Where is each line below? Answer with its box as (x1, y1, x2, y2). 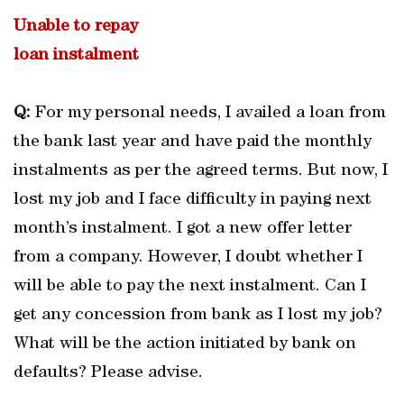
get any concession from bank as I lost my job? (14, 307, 382, 325)
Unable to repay (14, 18, 138, 36)
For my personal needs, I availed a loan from (31, 105, 386, 123)
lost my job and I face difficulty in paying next (14, 191, 372, 209)
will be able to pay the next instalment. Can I (14, 278, 366, 296)
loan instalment (14, 47, 139, 65)
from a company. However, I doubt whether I (14, 249, 363, 267)
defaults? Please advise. (14, 364, 203, 382)
